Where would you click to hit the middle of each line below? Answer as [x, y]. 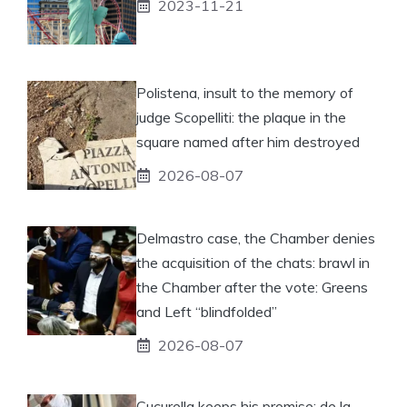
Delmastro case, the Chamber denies [256, 238]
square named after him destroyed [248, 141]
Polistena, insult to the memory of [245, 92]
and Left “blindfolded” [207, 311]
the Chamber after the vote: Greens [252, 287]
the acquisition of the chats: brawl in [253, 262]
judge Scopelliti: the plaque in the [241, 117]
